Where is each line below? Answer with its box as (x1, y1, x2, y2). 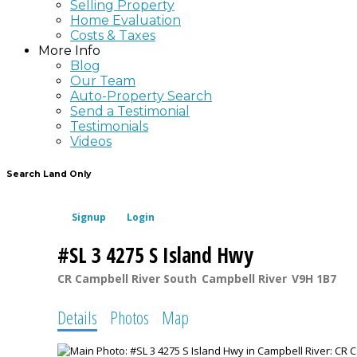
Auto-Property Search (70, 88, 212, 104)
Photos (110, 304, 149, 329)
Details (57, 304, 97, 329)
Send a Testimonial (70, 104, 190, 119)
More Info (38, 43, 100, 58)
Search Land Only (6, 168, 91, 179)
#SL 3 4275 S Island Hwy (57, 240, 253, 269)
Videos (70, 134, 112, 149)
